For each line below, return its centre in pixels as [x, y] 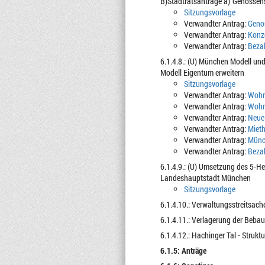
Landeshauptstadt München [205, 178]
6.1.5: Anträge [183, 251]
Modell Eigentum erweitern [202, 72]
